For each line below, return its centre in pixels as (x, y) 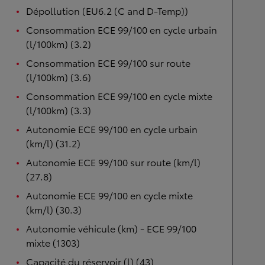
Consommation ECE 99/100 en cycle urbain (122, 29)
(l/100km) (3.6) (59, 77)
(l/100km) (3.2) (59, 43)
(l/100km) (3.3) (59, 110)
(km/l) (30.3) (54, 209)
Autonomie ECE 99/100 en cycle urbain (112, 129)
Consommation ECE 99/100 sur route (108, 62)
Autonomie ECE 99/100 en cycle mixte (109, 195)
